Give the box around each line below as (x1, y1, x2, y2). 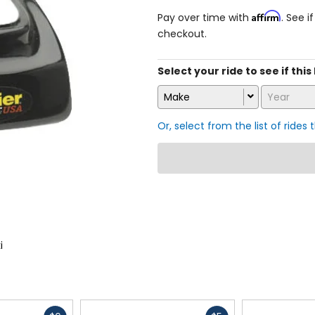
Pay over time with (157, 10, 252, 25)
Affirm (252, 9, 281, 22)
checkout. (157, 26, 207, 41)
